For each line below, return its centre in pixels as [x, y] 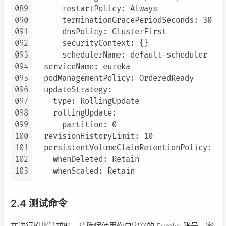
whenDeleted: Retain [87, 160]
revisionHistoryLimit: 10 [94, 137]
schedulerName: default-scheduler [121, 55]
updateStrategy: [73, 90]
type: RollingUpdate [87, 102]
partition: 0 [76, 125]
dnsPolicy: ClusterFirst [101, 32]
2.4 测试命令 [39, 204]
